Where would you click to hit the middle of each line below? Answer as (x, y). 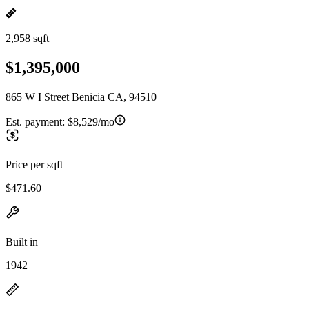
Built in (22, 241)
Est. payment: (37, 121)
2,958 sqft (27, 38)
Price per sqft (34, 164)
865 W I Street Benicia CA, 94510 (81, 97)
